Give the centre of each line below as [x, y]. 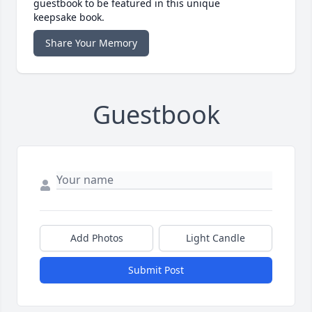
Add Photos [96, 238]
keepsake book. [69, 17]
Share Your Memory [91, 43]
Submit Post [156, 270]
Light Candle [216, 238]
